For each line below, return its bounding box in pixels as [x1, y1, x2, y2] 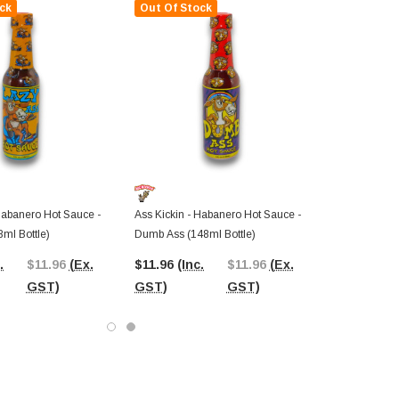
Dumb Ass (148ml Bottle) [134, 228, 256, 241]
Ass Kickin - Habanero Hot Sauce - [134, 208, 301, 222]
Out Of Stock [140, 2, 212, 15]
